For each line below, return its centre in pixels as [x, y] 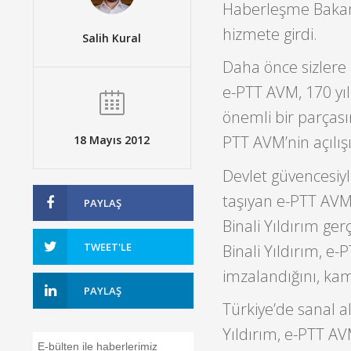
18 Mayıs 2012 [112, 139]
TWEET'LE [108, 246]
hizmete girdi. [270, 34]
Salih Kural [112, 38]
